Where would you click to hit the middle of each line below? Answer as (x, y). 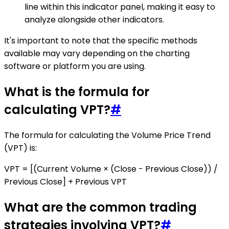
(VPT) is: (20, 148)
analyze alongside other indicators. (94, 20)
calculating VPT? (57, 110)
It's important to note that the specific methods (101, 41)
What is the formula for (77, 92)
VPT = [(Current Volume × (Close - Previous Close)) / (111, 169)
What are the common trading (100, 207)
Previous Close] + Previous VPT (65, 182)
